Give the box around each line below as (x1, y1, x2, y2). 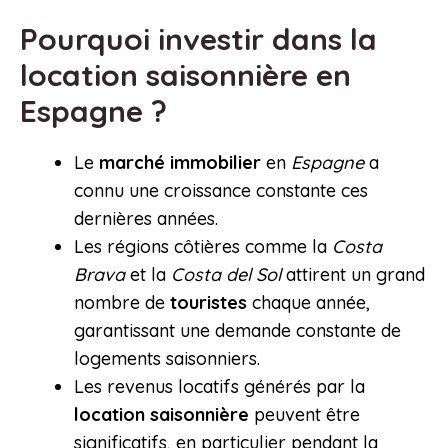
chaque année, (247, 291, 370, 315)
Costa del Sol (171, 263, 281, 287)
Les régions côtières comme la (74, 235, 332, 259)
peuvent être (249, 403, 360, 427)
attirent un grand (281, 263, 425, 287)
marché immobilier (99, 151, 266, 175)
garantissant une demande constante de (74, 319, 401, 343)
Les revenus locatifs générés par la (74, 375, 365, 399)
